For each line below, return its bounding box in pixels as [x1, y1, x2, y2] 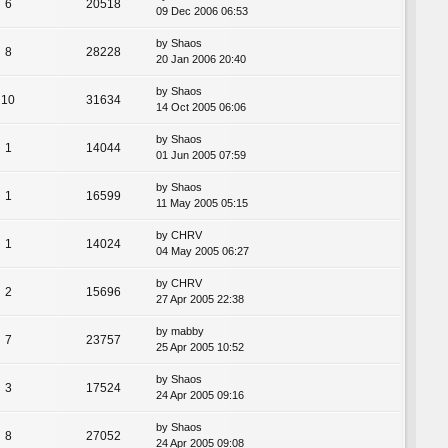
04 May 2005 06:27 [156, 244, 249, 257]
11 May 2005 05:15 [156, 196, 248, 209]
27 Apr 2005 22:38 [156, 292, 244, 305]
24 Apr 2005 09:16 [156, 388, 244, 401]
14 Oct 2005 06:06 [156, 100, 246, 113]
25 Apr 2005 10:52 [156, 340, 244, 353]
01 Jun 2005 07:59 [156, 148, 246, 161]
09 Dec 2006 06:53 [156, 4, 248, 17]
